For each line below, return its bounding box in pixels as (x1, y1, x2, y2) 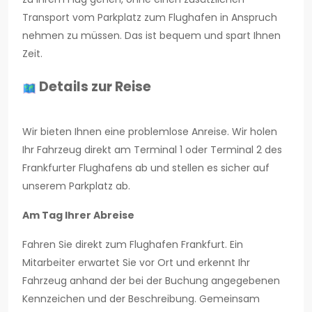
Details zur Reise (39, 77, 151, 97)
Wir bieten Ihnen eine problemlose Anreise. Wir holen (22, 125, 277, 139)
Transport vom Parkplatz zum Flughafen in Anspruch (22, 10, 277, 25)
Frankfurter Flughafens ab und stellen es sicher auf (22, 161, 270, 175)
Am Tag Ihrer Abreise (22, 208, 136, 223)
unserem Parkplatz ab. (22, 179, 130, 194)
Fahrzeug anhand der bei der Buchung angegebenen (22, 274, 280, 288)
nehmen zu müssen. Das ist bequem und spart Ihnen (22, 29, 281, 43)
